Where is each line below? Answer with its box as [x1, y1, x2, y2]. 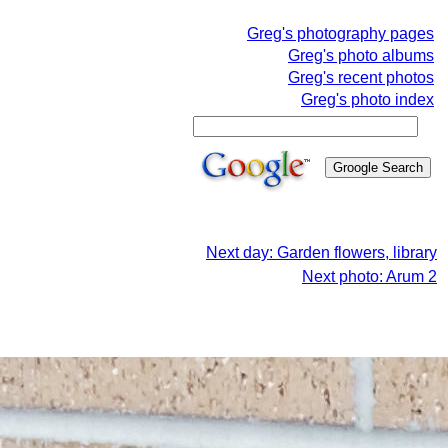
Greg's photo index [301, 91, 434, 108]
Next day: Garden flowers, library [206, 244, 437, 261]
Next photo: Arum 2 [302, 268, 437, 285]
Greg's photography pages [247, 25, 434, 42]
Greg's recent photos [288, 69, 434, 86]
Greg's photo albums [288, 47, 434, 64]
